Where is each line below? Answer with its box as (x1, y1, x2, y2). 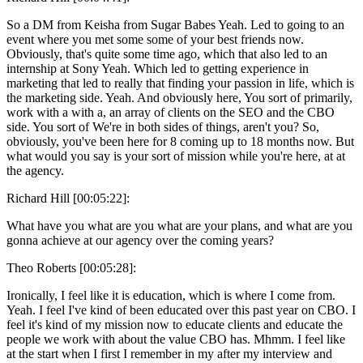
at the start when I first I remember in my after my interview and (6, 346, 332, 361)
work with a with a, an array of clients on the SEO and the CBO (6, 105, 335, 119)
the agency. (6, 163, 64, 177)
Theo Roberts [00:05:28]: (6, 260, 136, 275)
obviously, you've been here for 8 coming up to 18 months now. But (6, 134, 354, 148)
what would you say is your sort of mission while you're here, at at (6, 148, 345, 163)
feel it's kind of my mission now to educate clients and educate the (6, 317, 343, 331)
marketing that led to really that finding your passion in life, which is (6, 75, 354, 90)
